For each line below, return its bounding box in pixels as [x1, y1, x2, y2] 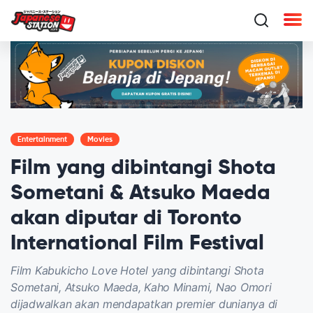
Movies [87, 135, 112, 143]
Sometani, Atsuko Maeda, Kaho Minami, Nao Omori [10, 279, 272, 294]
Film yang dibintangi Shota [10, 157, 276, 179]
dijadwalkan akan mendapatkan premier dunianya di [10, 296, 277, 311]
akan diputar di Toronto [10, 208, 242, 229]
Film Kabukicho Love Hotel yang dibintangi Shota [10, 263, 264, 277]
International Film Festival [10, 233, 264, 254]
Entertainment [17, 135, 67, 143]
